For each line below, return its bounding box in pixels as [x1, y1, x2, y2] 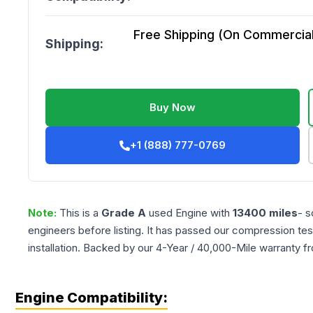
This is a [59, 206, 101, 219]
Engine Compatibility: [15, 289, 168, 306]
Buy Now [150, 101, 196, 114]
